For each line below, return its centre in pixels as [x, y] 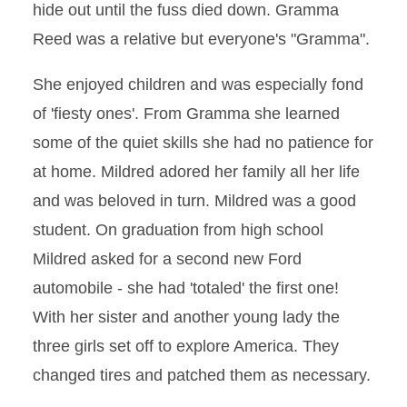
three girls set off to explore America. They [186, 346]
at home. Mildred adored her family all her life [196, 172]
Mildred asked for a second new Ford [167, 259]
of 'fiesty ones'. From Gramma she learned [186, 114]
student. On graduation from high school [178, 230]
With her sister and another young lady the [186, 317]
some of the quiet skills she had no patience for [203, 143]
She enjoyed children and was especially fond [198, 84]
